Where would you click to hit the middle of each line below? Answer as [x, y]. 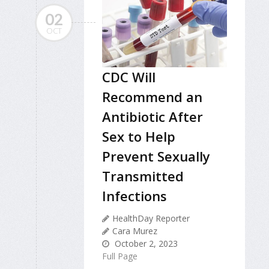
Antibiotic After [153, 117]
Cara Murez [135, 231]
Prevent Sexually [156, 156]
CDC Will [129, 77]
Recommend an [152, 97]
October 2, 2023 [145, 244]
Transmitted [143, 176]
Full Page [120, 256]
